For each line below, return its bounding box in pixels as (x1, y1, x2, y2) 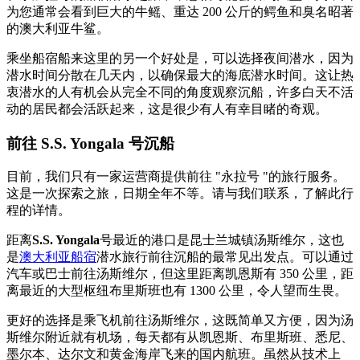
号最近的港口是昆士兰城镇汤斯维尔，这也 (100, 233, 344, 247)
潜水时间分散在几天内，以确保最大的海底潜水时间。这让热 (6, 68, 354, 82)
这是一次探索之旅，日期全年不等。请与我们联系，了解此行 (6, 186, 354, 201)
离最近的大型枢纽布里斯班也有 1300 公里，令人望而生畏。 (6, 284, 347, 298)
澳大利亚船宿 (19, 250, 96, 264)
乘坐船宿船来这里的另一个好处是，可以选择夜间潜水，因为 (6, 51, 354, 65)
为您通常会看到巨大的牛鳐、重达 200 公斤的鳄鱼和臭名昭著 (6, 5, 354, 18)
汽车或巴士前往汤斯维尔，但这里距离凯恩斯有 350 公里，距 (6, 267, 354, 281)
